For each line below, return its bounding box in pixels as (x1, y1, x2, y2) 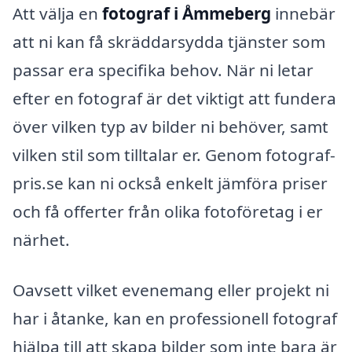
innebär (271, 2, 335, 24)
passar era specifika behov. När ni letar (13, 58, 313, 81)
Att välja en (13, 2, 102, 24)
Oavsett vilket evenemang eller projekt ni (13, 278, 329, 301)
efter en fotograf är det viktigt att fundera (13, 86, 336, 109)
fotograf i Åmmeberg (102, 2, 271, 24)
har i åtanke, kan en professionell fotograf (13, 306, 337, 329)
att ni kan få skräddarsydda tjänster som (13, 30, 325, 53)
